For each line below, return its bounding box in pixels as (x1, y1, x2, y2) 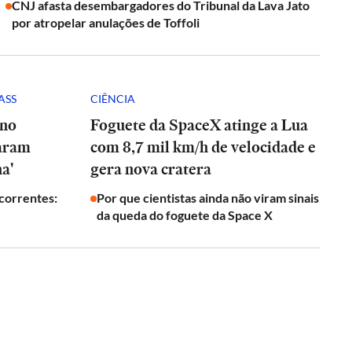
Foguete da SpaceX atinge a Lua (90, 114, 308, 136)
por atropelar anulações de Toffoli (12, 15, 200, 30)
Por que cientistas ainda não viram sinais (97, 190, 319, 205)
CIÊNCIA (90, 91, 135, 105)
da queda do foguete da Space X (97, 207, 273, 222)
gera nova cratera (90, 158, 211, 180)
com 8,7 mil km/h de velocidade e (90, 136, 316, 158)
